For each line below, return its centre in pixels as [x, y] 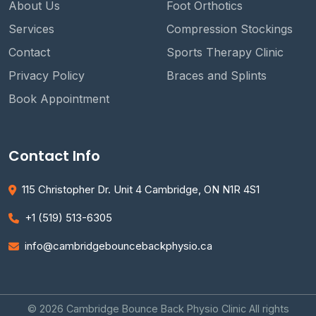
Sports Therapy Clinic [225, 52]
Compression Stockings [230, 29]
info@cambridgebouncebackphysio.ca [119, 246]
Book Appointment [59, 99]
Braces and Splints [217, 75]
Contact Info [54, 156]
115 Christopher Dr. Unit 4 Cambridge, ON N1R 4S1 [141, 189]
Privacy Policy [47, 75]
